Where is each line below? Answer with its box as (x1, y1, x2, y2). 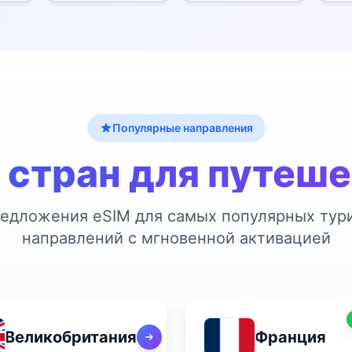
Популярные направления (112, 121, 253, 134)
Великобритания (5, 328, 137, 346)
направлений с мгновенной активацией (21, 229, 331, 247)
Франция (255, 328, 326, 346)
